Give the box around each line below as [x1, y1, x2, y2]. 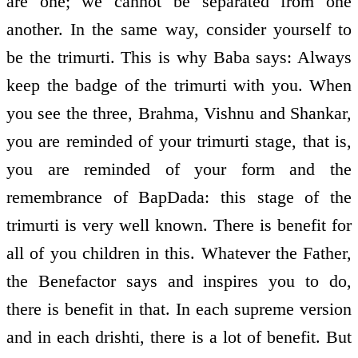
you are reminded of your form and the [6, 159, 352, 180]
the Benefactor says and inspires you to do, [6, 271, 352, 292]
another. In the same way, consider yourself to [6, 19, 352, 40]
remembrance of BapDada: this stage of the [6, 187, 352, 208]
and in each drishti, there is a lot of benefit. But [6, 327, 352, 348]
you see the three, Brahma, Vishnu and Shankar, [6, 103, 352, 124]
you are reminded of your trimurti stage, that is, [6, 131, 352, 152]
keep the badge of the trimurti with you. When [6, 75, 352, 96]
